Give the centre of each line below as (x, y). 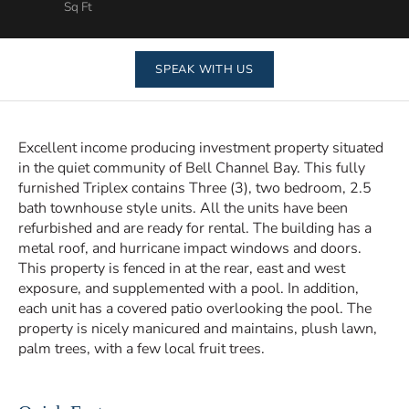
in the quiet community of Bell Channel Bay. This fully (192, 168)
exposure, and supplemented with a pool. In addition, (189, 288)
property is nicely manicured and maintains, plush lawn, (198, 329)
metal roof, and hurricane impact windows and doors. (190, 248)
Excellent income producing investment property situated (201, 148)
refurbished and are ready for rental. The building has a (195, 228)
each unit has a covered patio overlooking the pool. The (195, 309)
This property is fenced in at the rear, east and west (182, 268)
